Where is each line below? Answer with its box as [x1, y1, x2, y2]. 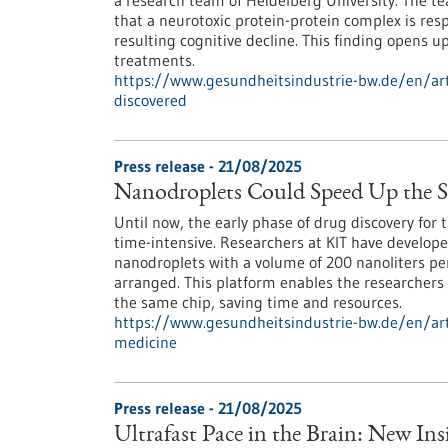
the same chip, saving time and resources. [114, 292, 402, 312]
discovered [114, 90, 187, 110]
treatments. [114, 50, 195, 70]
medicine [114, 332, 177, 352]
